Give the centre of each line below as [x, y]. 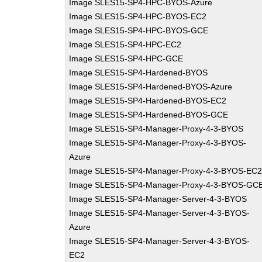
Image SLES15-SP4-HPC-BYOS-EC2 [138, 16]
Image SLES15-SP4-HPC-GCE [126, 58]
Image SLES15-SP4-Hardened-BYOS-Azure [151, 87]
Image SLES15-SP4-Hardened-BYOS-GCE [149, 115]
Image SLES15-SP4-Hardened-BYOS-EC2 [148, 101]
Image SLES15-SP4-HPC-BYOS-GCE [139, 30]
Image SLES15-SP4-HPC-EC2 [125, 44]
